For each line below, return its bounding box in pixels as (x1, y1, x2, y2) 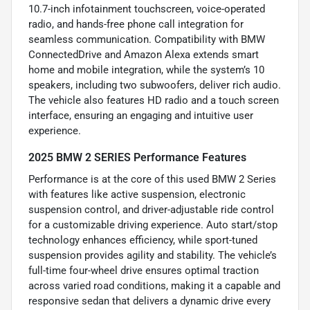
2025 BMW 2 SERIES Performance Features (28, 151, 246, 165)
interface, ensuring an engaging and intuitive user (28, 109, 253, 122)
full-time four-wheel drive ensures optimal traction (28, 264, 259, 277)
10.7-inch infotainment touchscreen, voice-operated (28, 3, 265, 16)
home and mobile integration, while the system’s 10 (28, 64, 264, 77)
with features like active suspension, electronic (28, 188, 246, 201)
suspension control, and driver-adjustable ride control (28, 203, 274, 217)
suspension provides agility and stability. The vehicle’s (28, 249, 277, 262)
